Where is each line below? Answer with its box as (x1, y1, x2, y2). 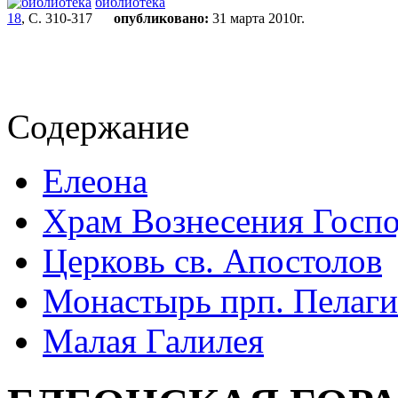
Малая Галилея (43, 322, 264, 360)
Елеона (43, 162, 147, 200)
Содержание (7, 107, 189, 146)
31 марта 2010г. (209, 11, 305, 26)
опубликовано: (114, 11, 209, 26)
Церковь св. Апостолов (43, 242, 382, 280)
